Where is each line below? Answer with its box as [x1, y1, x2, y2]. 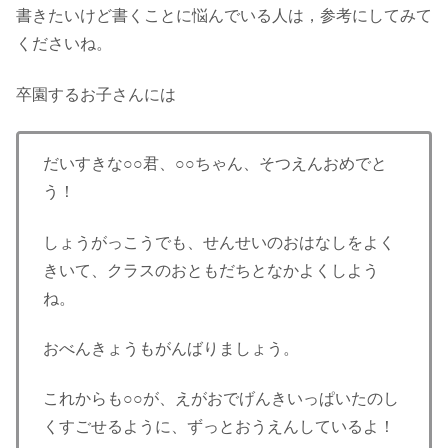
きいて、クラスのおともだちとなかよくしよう [43, 261, 379, 279]
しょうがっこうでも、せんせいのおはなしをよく [43, 233, 395, 251]
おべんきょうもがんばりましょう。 [43, 340, 299, 358]
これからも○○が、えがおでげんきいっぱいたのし [43, 390, 399, 408]
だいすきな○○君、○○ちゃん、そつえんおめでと [43, 155, 387, 173]
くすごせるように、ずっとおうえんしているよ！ [43, 418, 395, 436]
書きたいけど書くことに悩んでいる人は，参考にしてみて [16, 7, 432, 25]
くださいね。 [16, 35, 112, 53]
